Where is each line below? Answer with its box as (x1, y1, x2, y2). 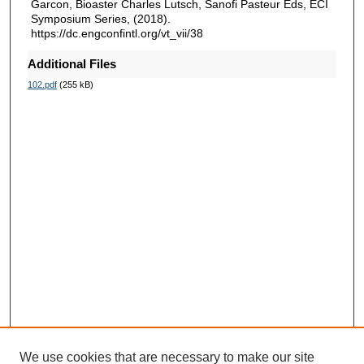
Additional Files (27, 57, 116, 71)
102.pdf (27, 80, 57, 90)
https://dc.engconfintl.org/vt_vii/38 (30, 26, 203, 40)
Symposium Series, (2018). (30, 11, 171, 25)
